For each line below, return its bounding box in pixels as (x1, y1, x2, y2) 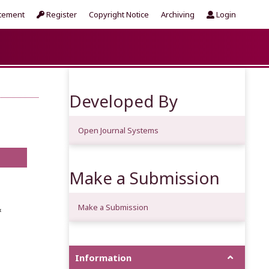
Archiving (161, 9, 195, 20)
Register (44, 9, 77, 20)
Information (74, 252, 131, 264)
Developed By (68, 89, 178, 112)
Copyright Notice (89, 9, 149, 20)
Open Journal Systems (77, 125, 159, 136)
